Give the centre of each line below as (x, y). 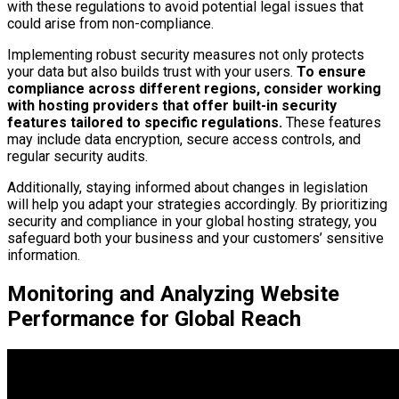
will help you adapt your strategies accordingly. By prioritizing (197, 205)
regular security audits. (77, 157)
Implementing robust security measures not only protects (186, 55)
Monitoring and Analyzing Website (173, 294)
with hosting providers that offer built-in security (172, 106)
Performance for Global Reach (154, 319)
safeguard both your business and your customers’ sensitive (195, 239)
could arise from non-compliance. (110, 24)
